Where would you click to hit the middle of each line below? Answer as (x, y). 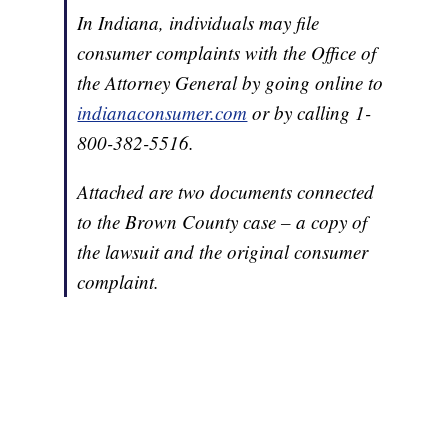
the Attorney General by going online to (230, 83)
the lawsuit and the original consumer (223, 252)
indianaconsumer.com (162, 113)
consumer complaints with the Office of (227, 53)
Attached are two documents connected (226, 192)
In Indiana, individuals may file (198, 23)
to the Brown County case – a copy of (222, 222)
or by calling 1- (309, 113)
